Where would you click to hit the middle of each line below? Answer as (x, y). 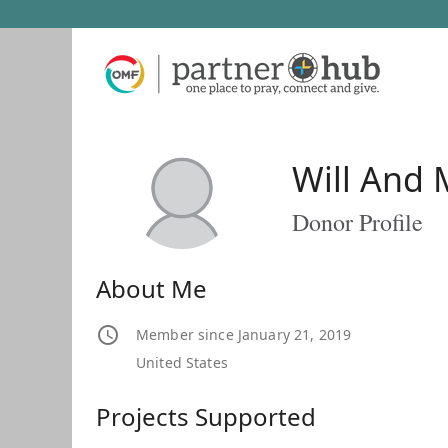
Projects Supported (206, 417)
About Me (151, 289)
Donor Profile (357, 222)
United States (182, 363)
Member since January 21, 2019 (244, 335)
